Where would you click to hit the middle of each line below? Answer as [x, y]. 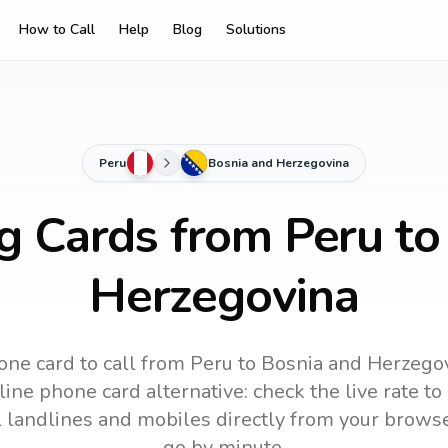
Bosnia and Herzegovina [278, 163]
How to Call [57, 29]
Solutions [256, 29]
